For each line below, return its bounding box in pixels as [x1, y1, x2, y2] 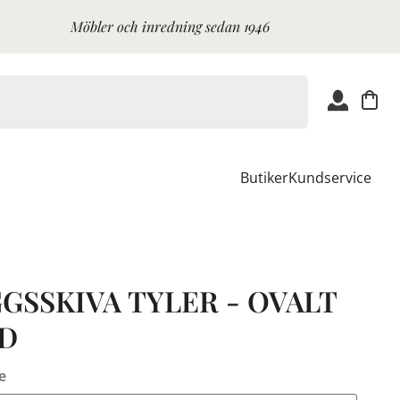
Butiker [240, 168, 288, 188]
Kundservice [288, 168, 371, 188]
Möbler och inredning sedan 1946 [71, 17, 270, 36]
